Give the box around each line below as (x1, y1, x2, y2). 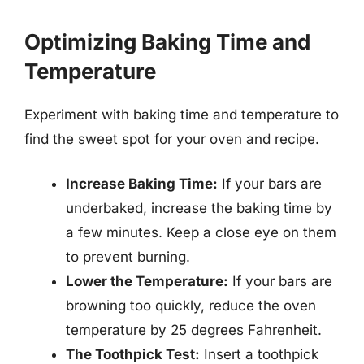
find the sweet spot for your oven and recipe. (24, 130, 319, 147)
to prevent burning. (66, 249, 190, 265)
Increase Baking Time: (66, 175, 218, 192)
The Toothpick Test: (66, 346, 200, 362)
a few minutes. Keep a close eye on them (66, 224, 336, 240)
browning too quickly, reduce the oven (66, 297, 316, 314)
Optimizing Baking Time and (24, 28, 310, 54)
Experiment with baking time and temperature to (24, 106, 339, 123)
